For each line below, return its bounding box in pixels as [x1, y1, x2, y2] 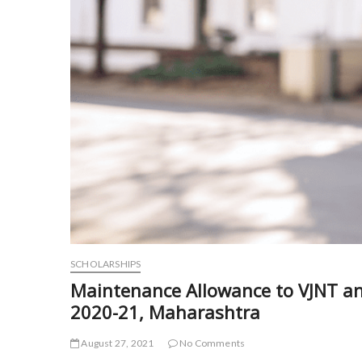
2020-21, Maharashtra [70, 299, 260, 324]
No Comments [177, 336, 246, 349]
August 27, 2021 [79, 336, 154, 349]
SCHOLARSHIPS [70, 257, 141, 270]
